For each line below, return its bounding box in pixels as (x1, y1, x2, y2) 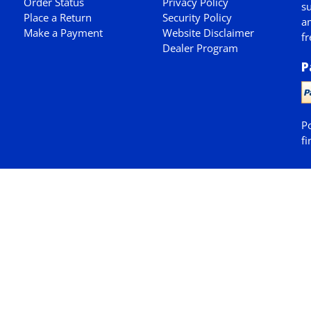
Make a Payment (23, 26, 103, 40)
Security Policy (162, 10, 232, 24)
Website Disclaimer (162, 26, 254, 40)
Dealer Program (162, 41, 238, 55)
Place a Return (23, 10, 92, 24)
